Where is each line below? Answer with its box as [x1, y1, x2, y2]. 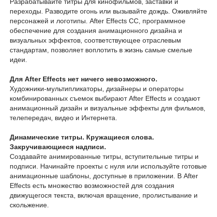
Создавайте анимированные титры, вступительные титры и [10, 153, 199, 160]
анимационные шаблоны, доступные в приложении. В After [10, 172, 198, 180]
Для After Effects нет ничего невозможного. [10, 75, 157, 83]
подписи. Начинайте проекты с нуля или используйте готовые [10, 162, 207, 170]
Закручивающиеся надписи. [10, 143, 106, 151]
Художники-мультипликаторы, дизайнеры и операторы [10, 85, 184, 93]
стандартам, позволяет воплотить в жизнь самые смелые [10, 46, 192, 54]
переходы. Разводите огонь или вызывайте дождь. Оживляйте [10, 7, 207, 15]
